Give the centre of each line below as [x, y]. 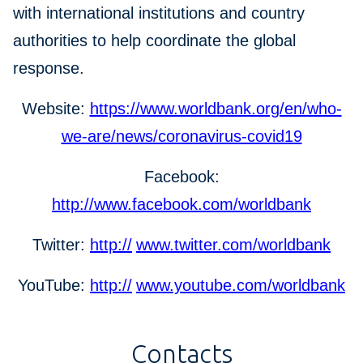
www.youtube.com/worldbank [241, 286]
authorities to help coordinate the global [154, 41]
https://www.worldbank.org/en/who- [216, 109]
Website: [56, 109]
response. [49, 68]
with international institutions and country [159, 13]
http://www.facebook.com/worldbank [181, 205]
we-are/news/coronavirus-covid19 [181, 137]
